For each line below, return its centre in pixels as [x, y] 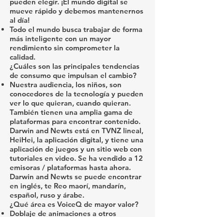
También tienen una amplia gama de [71, 112]
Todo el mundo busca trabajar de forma [76, 29]
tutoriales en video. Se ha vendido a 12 [76, 158]
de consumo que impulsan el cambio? [73, 75]
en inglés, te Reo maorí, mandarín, [68, 186]
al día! [20, 20]
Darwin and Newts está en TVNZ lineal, [77, 131]
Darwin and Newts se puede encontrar [76, 177]
